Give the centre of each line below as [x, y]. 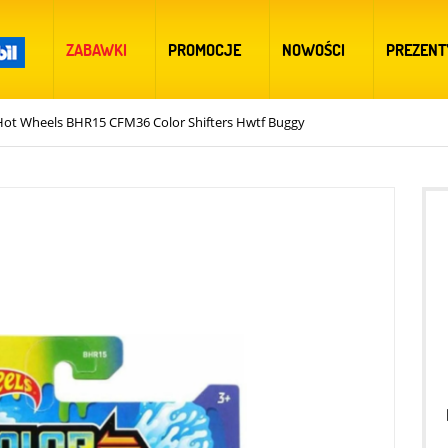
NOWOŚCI [313, 49]
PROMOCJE [204, 49]
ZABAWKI [96, 49]
